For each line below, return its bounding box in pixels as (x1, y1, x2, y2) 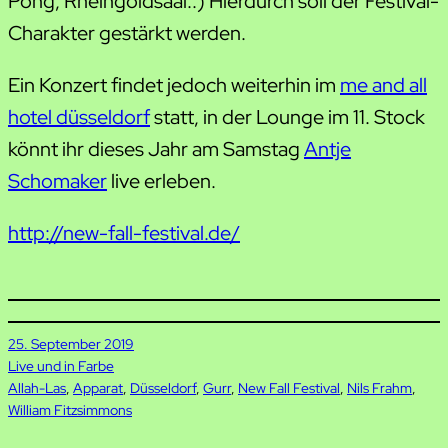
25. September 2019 (8, 334, 134, 353)
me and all (340, 71, 427, 98)
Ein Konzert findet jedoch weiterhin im (8, 71, 340, 98)
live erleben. (107, 167, 216, 194)
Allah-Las (8, 378, 66, 397)
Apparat (73, 378, 123, 397)
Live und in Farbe (8, 356, 114, 375)
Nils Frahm (347, 378, 412, 397)
